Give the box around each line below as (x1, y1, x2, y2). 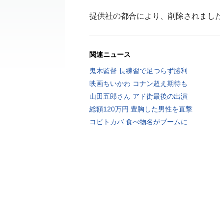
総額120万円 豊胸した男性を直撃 (89, 105, 192, 113)
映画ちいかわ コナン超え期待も (89, 80, 188, 87)
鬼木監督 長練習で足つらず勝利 (89, 67, 188, 75)
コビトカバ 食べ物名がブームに (89, 118, 188, 126)
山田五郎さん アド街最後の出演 (89, 92, 188, 100)
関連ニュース (89, 51, 131, 58)
